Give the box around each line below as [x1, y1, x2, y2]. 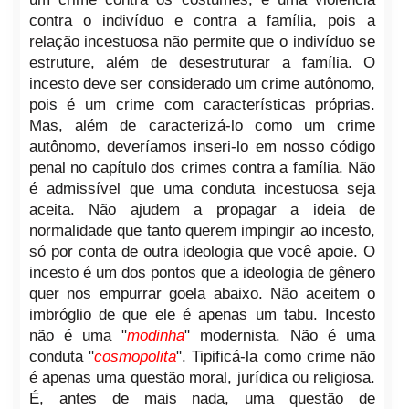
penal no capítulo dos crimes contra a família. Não [28, 159, 376, 177]
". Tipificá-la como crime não [175, 348, 376, 366]
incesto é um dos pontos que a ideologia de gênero [28, 264, 376, 282]
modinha [126, 327, 184, 345]
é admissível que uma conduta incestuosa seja [28, 180, 376, 198]
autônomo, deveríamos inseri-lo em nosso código [28, 138, 376, 156]
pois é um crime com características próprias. [28, 96, 376, 114]
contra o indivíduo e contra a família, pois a [28, 12, 376, 30]
